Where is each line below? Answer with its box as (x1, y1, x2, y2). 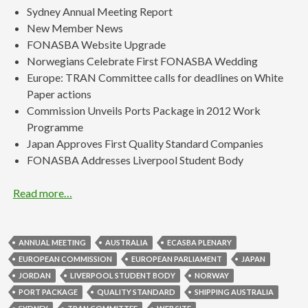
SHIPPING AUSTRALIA (195, 287, 274, 296)
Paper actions (26, 87, 91, 100)
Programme (26, 120, 83, 133)
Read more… (12, 186, 72, 199)
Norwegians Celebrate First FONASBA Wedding (26, 54, 258, 67)
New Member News (26, 21, 123, 34)
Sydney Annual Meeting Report (26, 4, 173, 18)
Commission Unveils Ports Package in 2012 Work (26, 103, 261, 117)
